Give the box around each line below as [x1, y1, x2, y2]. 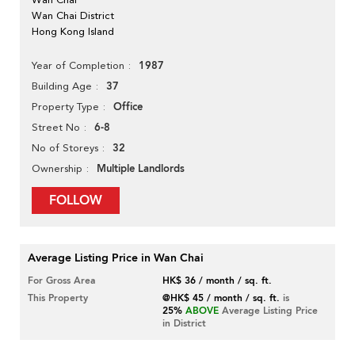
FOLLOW [49, 192, 102, 210]
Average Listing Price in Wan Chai [28, 250, 204, 266]
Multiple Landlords [97, 162, 185, 177]
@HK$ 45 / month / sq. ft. [162, 292, 281, 305]
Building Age [32, 80, 92, 93]
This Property [28, 292, 88, 305]
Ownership [32, 162, 82, 175]
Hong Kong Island [32, 25, 114, 38]
